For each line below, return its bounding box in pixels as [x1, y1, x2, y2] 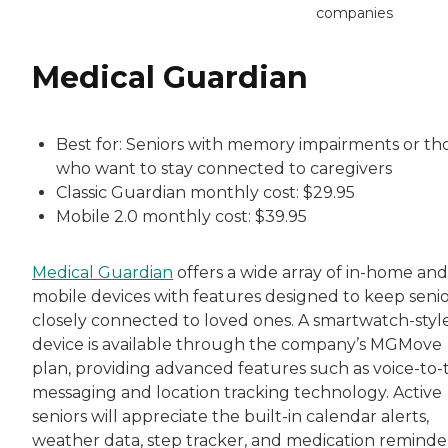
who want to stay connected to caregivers [56, 158, 392, 178]
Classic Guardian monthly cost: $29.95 [56, 182, 355, 202]
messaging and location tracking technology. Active [32, 382, 442, 402]
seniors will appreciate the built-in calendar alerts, [32, 406, 429, 426]
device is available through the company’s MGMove [32, 334, 442, 354]
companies [316, 3, 393, 22]
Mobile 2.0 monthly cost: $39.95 [56, 206, 307, 226]
